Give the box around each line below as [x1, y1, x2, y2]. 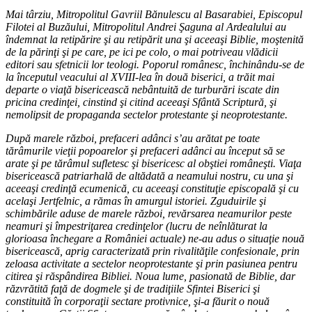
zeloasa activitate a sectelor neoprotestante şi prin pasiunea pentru [6, 257, 297, 270]
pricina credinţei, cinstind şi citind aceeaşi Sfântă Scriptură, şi [6, 95, 276, 108]
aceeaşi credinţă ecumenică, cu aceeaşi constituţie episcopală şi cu [6, 182, 299, 194]
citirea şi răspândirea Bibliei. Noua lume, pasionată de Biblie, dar [6, 270, 295, 282]
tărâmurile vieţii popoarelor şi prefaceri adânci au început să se [6, 144, 285, 157]
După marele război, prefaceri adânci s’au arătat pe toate [6, 132, 260, 144]
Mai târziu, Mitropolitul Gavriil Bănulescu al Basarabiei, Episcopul [6, 8, 302, 20]
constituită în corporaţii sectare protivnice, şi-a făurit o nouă [6, 295, 270, 307]
